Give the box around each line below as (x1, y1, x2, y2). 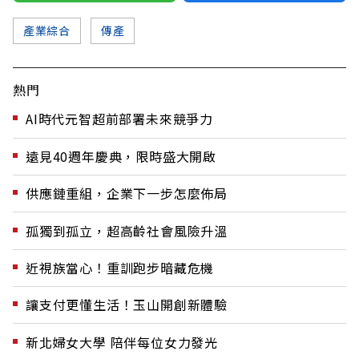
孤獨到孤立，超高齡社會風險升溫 (26, 220, 228, 240)
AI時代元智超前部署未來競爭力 (26, 109, 213, 129)
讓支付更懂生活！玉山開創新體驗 (26, 295, 228, 315)
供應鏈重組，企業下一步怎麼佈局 (26, 184, 228, 204)
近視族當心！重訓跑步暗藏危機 (26, 257, 215, 277)
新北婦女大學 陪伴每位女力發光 (26, 332, 218, 352)
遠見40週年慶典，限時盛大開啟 (26, 146, 216, 166)
